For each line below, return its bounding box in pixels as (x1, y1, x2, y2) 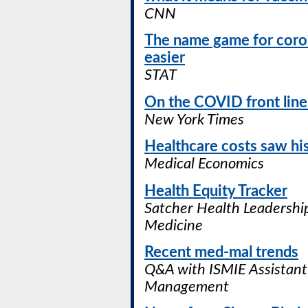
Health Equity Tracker (144, 184, 287, 199)
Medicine (144, 218, 203, 233)
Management (144, 279, 229, 294)
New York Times (144, 112, 244, 127)
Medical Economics (144, 157, 264, 172)
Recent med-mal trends (144, 245, 298, 260)
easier (144, 51, 185, 66)
